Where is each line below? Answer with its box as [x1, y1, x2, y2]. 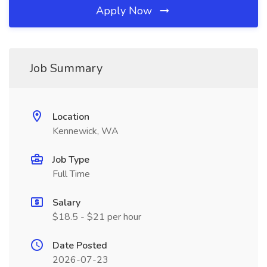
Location [52, 110, 89, 123]
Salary [52, 196, 80, 209]
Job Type [52, 153, 89, 166]
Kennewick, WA [52, 125, 119, 138]
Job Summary [30, 60, 103, 76]
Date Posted [52, 239, 107, 252]
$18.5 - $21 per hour [52, 210, 141, 223]
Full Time [52, 167, 90, 181]
